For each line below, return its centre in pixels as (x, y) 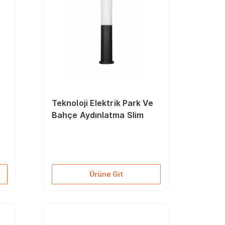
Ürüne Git (106, 174)
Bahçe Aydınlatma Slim (98, 115)
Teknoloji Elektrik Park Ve (102, 103)
